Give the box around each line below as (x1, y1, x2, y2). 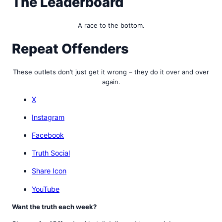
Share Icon (32, 166, 66, 175)
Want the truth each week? (12, 202, 97, 211)
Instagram (32, 112, 64, 121)
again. (102, 78, 120, 86)
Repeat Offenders (12, 40, 129, 57)
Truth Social (32, 149, 70, 158)
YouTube (32, 184, 59, 193)
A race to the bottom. (77, 21, 145, 30)
